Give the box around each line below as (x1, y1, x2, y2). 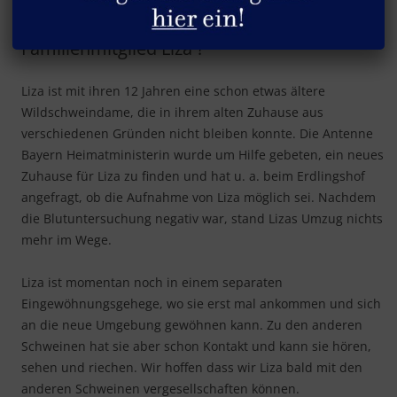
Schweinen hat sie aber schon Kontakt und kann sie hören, (21, 337, 371, 354)
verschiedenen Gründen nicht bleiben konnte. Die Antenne (21, 124, 373, 142)
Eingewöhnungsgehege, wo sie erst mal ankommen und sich (21, 294, 381, 312)
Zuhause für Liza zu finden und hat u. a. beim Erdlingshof (21, 167, 365, 184)
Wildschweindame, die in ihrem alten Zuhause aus (21, 103, 323, 121)
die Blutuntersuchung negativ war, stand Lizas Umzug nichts (21, 209, 383, 227)
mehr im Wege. (21, 230, 112, 248)
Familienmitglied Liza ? (21, 35, 205, 60)
